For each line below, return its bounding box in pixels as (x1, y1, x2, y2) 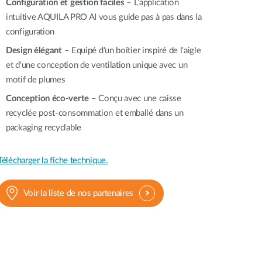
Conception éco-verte (6, 94, 89, 103)
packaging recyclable (6, 123, 81, 132)
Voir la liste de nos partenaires (23, 188, 134, 198)
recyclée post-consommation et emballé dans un (6, 109, 184, 118)
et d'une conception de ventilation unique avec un (6, 61, 188, 70)
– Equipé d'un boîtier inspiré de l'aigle (61, 46, 201, 55)
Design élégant (6, 46, 62, 55)
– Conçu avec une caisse (89, 94, 181, 103)
